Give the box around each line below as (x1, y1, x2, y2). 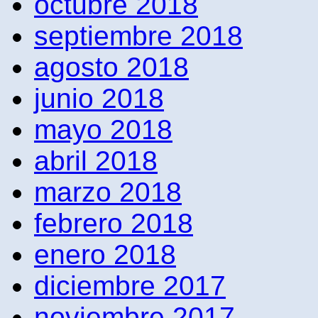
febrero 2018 (34, 207, 193, 238)
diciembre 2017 (34, 270, 226, 301)
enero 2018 (34, 238, 176, 270)
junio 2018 (34, 82, 164, 114)
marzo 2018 (34, 176, 182, 207)
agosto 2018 (34, 51, 189, 82)
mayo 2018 (34, 114, 172, 145)
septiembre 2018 (34, 20, 243, 51)
